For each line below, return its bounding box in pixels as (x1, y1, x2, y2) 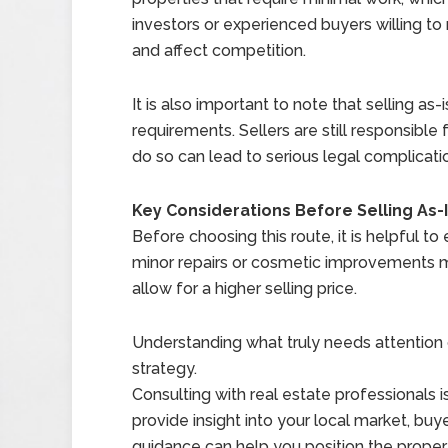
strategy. (132, 359, 197, 378)
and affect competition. (132, 41, 306, 60)
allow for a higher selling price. (132, 279, 357, 298)
